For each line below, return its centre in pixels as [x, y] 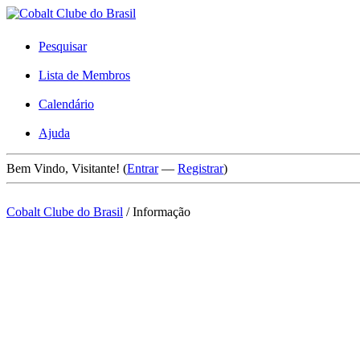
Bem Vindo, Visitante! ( [67, 168]
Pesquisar [63, 46]
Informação [162, 212]
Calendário [66, 104]
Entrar [143, 168]
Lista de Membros [84, 75]
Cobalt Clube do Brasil [65, 212]
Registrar [200, 168]
